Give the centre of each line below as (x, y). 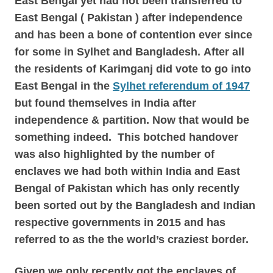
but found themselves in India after (105, 103)
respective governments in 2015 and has (120, 222)
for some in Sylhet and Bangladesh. (109, 52)
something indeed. (66, 137)
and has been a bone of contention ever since (133, 35)
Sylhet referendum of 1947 (181, 86)
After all (224, 52)
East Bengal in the (64, 86)
